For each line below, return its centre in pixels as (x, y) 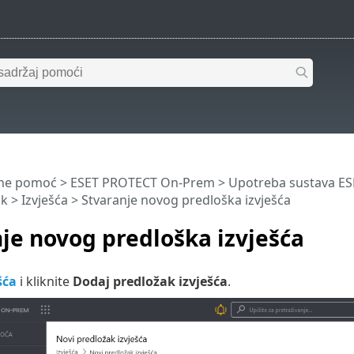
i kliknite (44, 281)
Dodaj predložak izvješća (150, 281)
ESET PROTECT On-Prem (142, 183)
